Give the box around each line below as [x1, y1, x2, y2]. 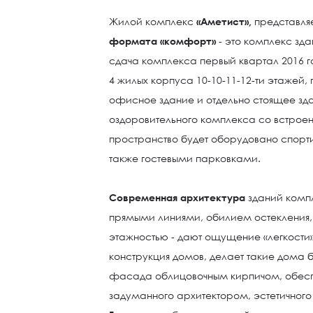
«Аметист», [196, 15, 252, 27]
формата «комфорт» [109, 35, 217, 47]
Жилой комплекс [109, 15, 197, 27]
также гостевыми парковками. [109, 152, 261, 164]
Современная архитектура [109, 191, 246, 203]
